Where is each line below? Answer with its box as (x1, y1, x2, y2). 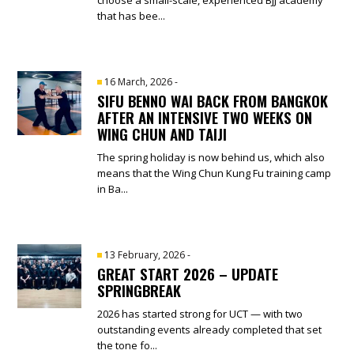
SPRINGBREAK (97, 278, 182, 301)
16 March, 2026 (104, 74, 175, 88)
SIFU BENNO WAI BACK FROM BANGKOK (97, 88, 329, 111)
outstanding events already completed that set (97, 322, 322, 337)
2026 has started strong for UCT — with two (97, 306, 303, 321)
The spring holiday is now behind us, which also (97, 149, 326, 164)
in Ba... (97, 181, 129, 196)
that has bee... (97, 8, 166, 23)
